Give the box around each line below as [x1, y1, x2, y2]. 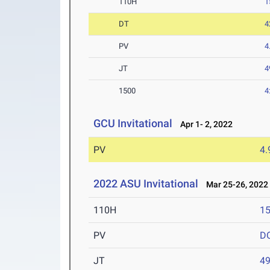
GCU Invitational [93, 117, 173, 130]
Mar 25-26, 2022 [201, 180, 269, 190]
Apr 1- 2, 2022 [175, 119, 233, 130]
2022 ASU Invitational [93, 177, 199, 190]
